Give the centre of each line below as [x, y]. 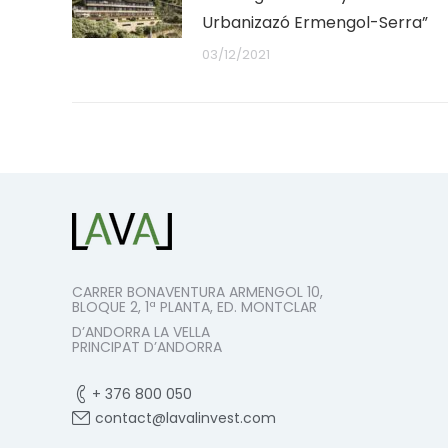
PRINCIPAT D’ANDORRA [147, 346]
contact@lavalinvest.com [185, 417]
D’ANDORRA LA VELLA [141, 331]
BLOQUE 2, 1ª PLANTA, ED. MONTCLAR [194, 306]
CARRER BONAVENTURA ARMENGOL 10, [197, 291]
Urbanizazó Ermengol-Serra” [315, 22]
